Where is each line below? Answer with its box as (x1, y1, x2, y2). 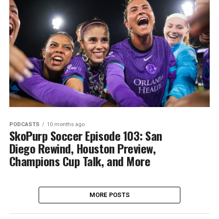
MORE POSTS (89, 191, 130, 198)
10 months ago (46, 121, 85, 128)
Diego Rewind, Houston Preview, (9, 139, 156, 157)
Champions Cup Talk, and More (9, 152, 151, 170)
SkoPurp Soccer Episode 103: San (9, 126, 162, 144)
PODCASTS (9, 121, 40, 128)
